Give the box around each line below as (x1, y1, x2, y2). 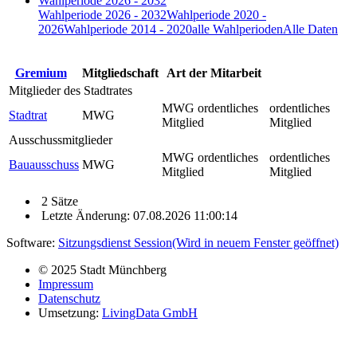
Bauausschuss (9, 157, 79, 171)
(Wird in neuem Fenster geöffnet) (172, 235, 339, 249)
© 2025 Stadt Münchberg (38, 262, 167, 277)
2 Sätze (38, 194, 78, 208)
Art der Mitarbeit (167, 65, 261, 80)
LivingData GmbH (102, 305, 198, 320)
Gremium (14, 65, 67, 80)
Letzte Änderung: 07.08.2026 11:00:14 (38, 208, 237, 222)
